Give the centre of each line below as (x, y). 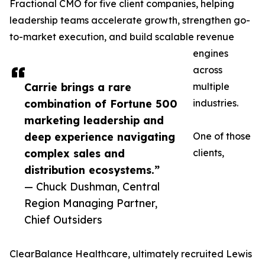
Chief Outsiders (63, 220)
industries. (216, 103)
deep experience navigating (100, 137)
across (208, 70)
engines (211, 54)
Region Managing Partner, (91, 203)
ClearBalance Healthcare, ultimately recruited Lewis (131, 254)
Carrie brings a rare (78, 87)
